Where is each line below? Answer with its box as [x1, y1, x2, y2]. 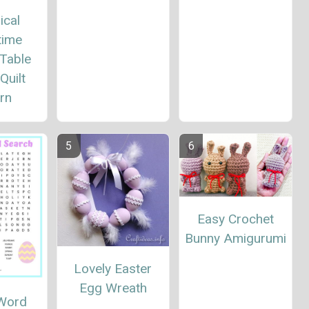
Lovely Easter [74, 260, 152, 277]
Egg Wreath [79, 279, 147, 296]
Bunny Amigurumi [184, 230, 286, 247]
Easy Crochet [197, 211, 274, 228]
